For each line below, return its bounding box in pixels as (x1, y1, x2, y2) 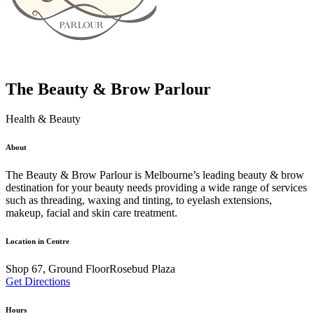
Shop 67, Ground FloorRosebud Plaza (6, 262, 175, 275)
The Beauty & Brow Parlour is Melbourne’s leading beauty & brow (6, 168, 304, 181)
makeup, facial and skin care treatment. (6, 206, 177, 219)
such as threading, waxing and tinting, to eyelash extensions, (6, 193, 272, 206)
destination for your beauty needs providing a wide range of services (6, 181, 307, 193)
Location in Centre (6, 236, 69, 245)
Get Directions (6, 275, 70, 287)
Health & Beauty (6, 112, 81, 125)
